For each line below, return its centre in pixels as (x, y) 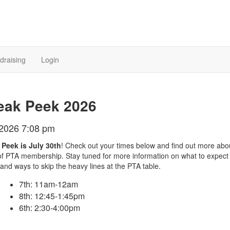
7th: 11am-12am (48, 184)
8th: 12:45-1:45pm (53, 196)
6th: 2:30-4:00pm (49, 207)
